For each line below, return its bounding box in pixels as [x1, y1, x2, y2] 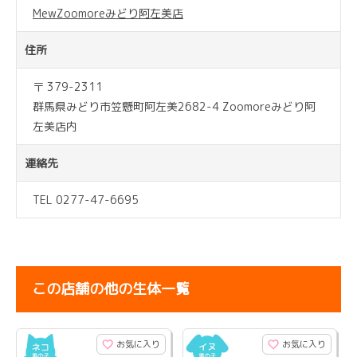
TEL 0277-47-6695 [33, 192, 139, 208]
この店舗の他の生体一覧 [32, 279, 190, 300]
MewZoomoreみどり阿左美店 [33, 6, 183, 22]
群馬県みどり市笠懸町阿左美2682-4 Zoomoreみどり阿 [33, 99, 316, 115]
